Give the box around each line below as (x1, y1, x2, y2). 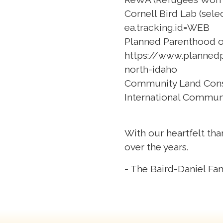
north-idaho (124, 63, 177, 75)
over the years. (124, 141, 188, 152)
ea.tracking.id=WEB (124, 21, 210, 33)
